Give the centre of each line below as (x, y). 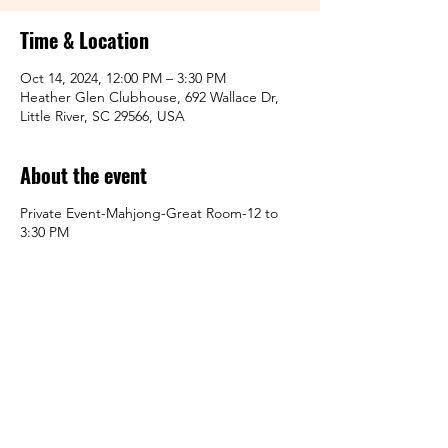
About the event (83, 175)
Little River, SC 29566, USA (102, 116)
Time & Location (84, 40)
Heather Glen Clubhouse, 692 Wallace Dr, (149, 97)
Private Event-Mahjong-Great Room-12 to (149, 213)
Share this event (85, 343)
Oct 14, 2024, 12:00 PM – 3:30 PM (123, 78)
